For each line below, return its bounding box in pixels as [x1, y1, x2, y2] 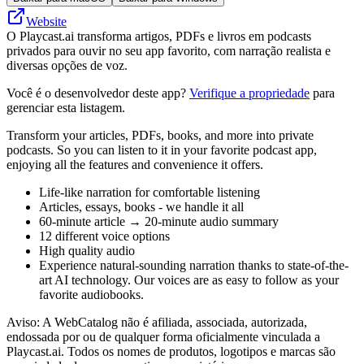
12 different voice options [39, 228, 170, 243]
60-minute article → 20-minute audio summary [39, 214, 279, 228]
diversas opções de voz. [6, 58, 128, 72]
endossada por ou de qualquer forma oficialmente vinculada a [6, 329, 320, 344]
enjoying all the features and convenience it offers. [6, 157, 263, 171]
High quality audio [39, 243, 135, 258]
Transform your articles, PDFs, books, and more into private [6, 128, 314, 142]
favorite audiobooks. [39, 287, 144, 301]
